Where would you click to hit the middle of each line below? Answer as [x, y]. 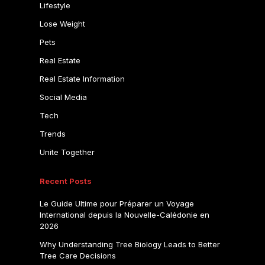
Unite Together [67, 152]
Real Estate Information [82, 79]
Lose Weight [62, 24]
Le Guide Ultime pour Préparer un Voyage [117, 203]
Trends [52, 134]
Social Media [63, 97]
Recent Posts [65, 181]
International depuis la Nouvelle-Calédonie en [124, 214]
